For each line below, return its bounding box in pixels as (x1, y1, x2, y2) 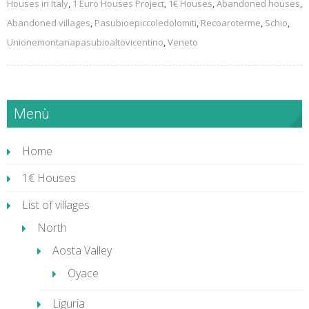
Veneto (168, 36, 198, 48)
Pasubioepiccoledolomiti (94, 17, 197, 29)
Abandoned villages (7, 17, 90, 29)
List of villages (22, 197, 90, 212)
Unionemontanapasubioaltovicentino (7, 36, 163, 48)
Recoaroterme (201, 17, 261, 29)
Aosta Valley (52, 243, 112, 258)
